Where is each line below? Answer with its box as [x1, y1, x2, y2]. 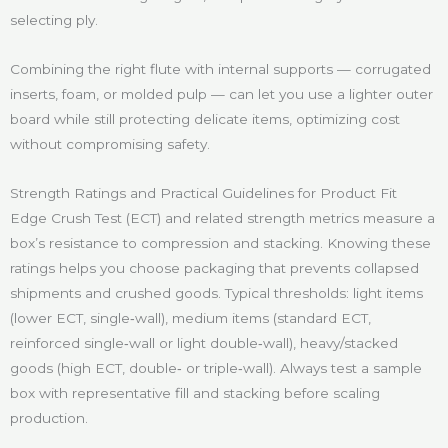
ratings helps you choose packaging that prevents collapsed [10, 260, 419, 277]
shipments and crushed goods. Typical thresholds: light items [10, 285, 423, 302]
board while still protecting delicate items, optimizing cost [10, 111, 400, 128]
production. [10, 410, 88, 427]
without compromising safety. [10, 136, 210, 153]
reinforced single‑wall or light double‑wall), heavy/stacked [10, 335, 398, 352]
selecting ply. [10, 12, 98, 29]
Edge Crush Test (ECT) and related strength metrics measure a [10, 210, 435, 227]
